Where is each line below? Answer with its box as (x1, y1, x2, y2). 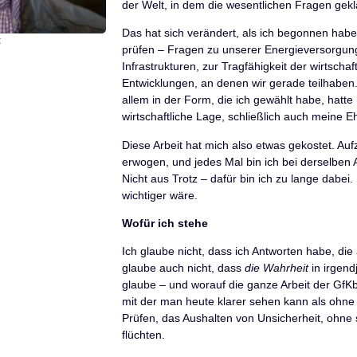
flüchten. (121, 328, 165, 342)
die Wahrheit (244, 261, 308, 275)
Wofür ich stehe (121, 216, 208, 229)
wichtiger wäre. (121, 188, 198, 202)
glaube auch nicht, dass (121, 261, 245, 275)
